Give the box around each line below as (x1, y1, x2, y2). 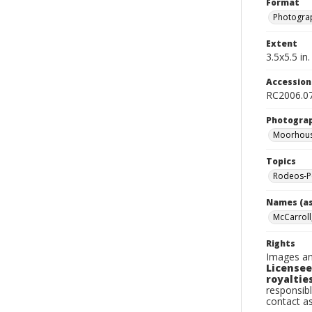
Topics (266, 155, 296, 167)
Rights (266, 237, 295, 249)
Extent (266, 38, 297, 49)
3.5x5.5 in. (266, 50, 310, 63)
